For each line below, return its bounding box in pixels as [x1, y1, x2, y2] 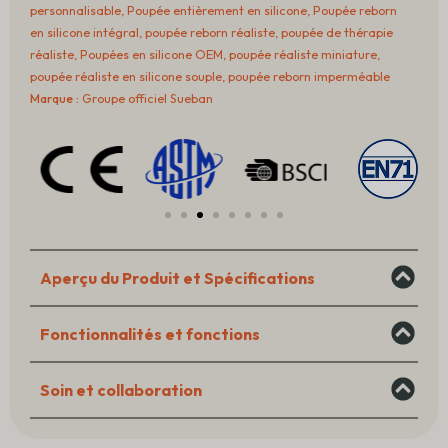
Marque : [30, 90, 82, 107]
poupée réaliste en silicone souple [30, 68, 222, 85]
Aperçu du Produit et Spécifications [40, 268, 315, 289]
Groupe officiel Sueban [82, 90, 213, 107]
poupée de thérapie [281, 24, 393, 41]
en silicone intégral [30, 24, 139, 41]
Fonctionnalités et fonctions [40, 324, 260, 345]
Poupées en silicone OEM [80, 46, 223, 63]
